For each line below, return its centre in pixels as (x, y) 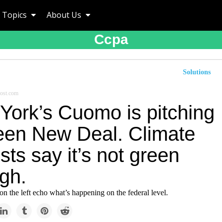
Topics (15, 15)
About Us (65, 15)
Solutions (197, 72)
